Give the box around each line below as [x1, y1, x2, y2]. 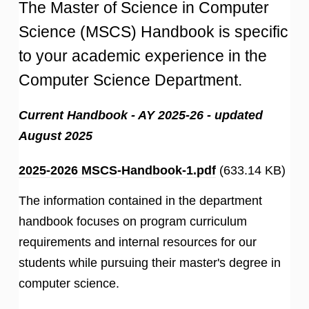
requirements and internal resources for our [19, 235, 257, 249]
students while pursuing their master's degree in [19, 256, 281, 270]
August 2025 [19, 129, 92, 143]
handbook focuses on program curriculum [19, 215, 247, 228]
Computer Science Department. [19, 71, 242, 89]
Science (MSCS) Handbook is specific [19, 23, 288, 41]
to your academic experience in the [19, 47, 267, 65]
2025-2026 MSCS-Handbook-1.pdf [19, 163, 216, 177]
